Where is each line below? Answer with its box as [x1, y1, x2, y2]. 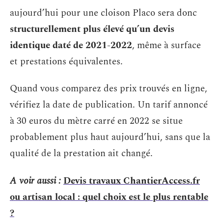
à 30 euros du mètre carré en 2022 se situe [10, 114, 183, 128]
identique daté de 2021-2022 [10, 38, 132, 53]
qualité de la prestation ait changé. [10, 146, 153, 161]
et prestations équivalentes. [10, 54, 123, 69]
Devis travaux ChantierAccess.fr [63, 173, 200, 188]
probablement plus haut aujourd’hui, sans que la [10, 130, 210, 144]
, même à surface [132, 38, 201, 53]
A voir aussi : [10, 173, 61, 188]
